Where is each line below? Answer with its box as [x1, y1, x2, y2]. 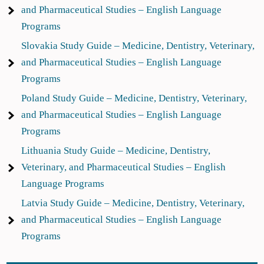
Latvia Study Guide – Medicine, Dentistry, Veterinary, [21, 197, 245, 209]
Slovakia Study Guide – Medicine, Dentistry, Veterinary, [21, 40, 255, 51]
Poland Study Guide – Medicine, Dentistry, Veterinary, [21, 93, 247, 104]
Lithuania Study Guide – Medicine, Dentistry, [21, 145, 211, 156]
